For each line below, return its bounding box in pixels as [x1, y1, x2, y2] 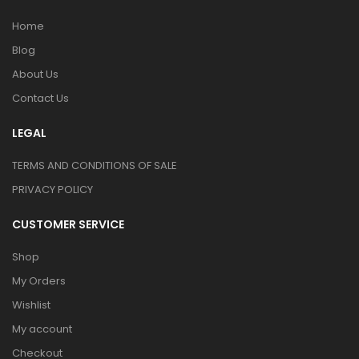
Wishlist [12, 297, 50, 313]
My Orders [12, 273, 66, 288]
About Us [12, 67, 58, 82]
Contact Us [12, 91, 69, 106]
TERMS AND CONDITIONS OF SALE [12, 158, 177, 173]
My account [12, 321, 72, 337]
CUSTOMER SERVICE [12, 216, 124, 232]
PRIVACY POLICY [12, 182, 93, 197]
